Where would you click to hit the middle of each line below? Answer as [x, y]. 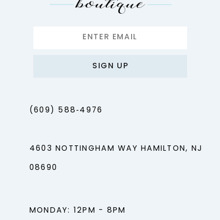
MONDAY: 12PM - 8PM [78, 211]
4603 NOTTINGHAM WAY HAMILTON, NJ [116, 149]
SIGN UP [110, 66]
